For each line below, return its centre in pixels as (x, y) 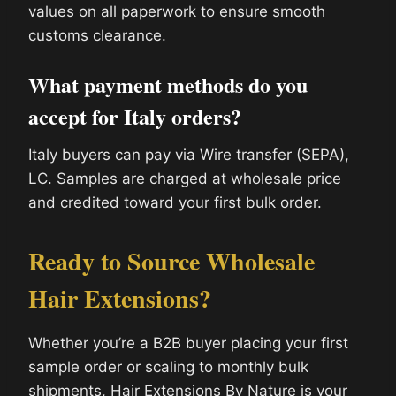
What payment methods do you (168, 84)
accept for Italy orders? (135, 116)
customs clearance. (97, 35)
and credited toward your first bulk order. (175, 202)
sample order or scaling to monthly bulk (168, 366)
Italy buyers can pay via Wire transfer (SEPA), (189, 154)
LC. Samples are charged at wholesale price (185, 178)
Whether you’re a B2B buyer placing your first (188, 343)
